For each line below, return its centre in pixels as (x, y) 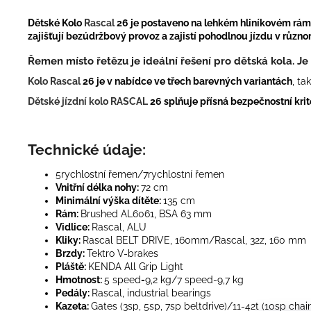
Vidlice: (74, 227)
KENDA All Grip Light (136, 266)
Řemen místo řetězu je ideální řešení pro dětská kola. (162, 60)
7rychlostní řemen (184, 174)
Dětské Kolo (56, 23)
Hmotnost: (80, 279)
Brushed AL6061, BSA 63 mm (146, 213)
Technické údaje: (87, 149)
